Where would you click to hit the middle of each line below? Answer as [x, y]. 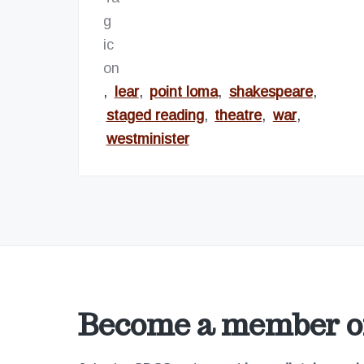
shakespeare [271, 91]
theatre [238, 115]
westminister [147, 139]
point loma [184, 91]
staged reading [155, 115]
